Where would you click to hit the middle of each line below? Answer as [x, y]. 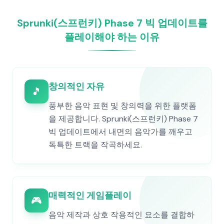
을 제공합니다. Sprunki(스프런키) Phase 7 [123, 119]
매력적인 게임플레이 [90, 195]
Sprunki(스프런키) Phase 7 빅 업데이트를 [112, 23]
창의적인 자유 [76, 86]
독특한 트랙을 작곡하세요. [95, 145]
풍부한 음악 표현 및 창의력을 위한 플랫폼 [122, 106]
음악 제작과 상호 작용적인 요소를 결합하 [121, 215]
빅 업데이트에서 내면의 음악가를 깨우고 [120, 132]
